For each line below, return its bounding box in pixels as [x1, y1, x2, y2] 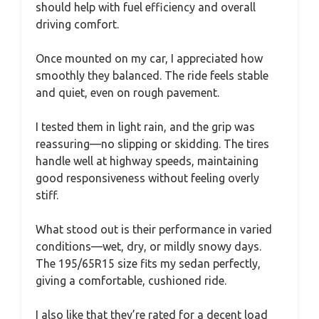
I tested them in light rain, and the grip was [36, 120, 255, 133]
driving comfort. [36, 17, 119, 31]
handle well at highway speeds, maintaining [36, 154, 258, 167]
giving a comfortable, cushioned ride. [36, 273, 226, 287]
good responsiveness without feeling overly [36, 171, 259, 184]
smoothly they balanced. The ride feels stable [36, 68, 268, 82]
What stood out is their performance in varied [36, 222, 272, 236]
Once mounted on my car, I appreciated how [36, 51, 263, 65]
